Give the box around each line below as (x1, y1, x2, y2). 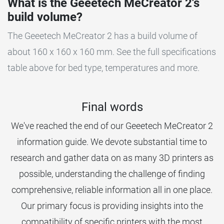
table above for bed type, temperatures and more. (7, 62, 199, 73)
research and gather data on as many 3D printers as (10, 152, 213, 163)
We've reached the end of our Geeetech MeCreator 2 (11, 120, 213, 131)
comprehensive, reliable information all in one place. (11, 184, 212, 195)
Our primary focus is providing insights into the (21, 200, 203, 211)
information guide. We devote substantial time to (17, 136, 207, 147)
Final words (81, 100, 143, 114)
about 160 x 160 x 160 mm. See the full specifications (7, 46, 216, 57)
